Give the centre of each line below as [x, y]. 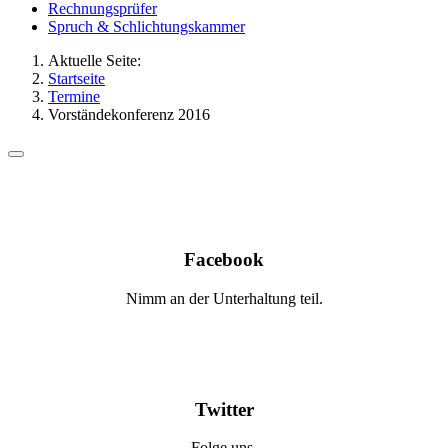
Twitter [224, 409]
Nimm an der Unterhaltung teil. [224, 298]
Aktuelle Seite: [98, 61]
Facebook [224, 260]
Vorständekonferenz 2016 [129, 115]
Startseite [76, 79]
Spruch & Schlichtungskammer [146, 27]
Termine [74, 97]
